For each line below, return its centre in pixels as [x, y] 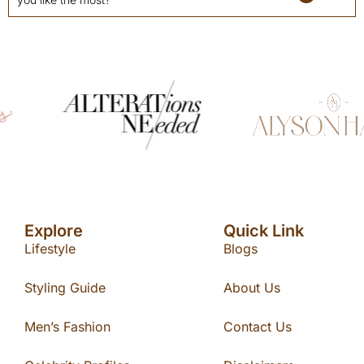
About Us [251, 288]
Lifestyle [50, 249]
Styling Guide [65, 288]
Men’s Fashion [67, 327]
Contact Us [257, 327]
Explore [54, 231]
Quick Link [263, 231]
